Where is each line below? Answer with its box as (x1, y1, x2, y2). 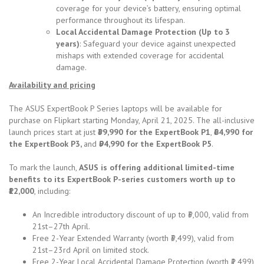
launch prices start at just (9, 126, 98, 137)
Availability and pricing (9, 79, 95, 90)
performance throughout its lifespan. (56, 14, 185, 25)
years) (56, 38, 80, 49)
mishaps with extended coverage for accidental (56, 49, 224, 61)
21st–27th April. (32, 220, 90, 232)
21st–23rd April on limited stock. (32, 244, 149, 255)
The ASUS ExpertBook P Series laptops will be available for (9, 103, 222, 114)
